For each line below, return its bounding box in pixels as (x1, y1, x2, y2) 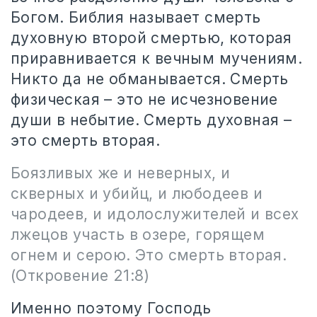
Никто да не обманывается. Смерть (11, 70, 289, 88)
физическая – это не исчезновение (11, 91, 278, 108)
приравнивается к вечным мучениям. (11, 50, 303, 67)
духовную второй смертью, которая (11, 29, 292, 47)
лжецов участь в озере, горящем (11, 226, 265, 243)
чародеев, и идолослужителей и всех (11, 205, 299, 223)
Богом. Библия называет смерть (11, 8, 261, 26)
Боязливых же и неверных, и (11, 164, 231, 182)
